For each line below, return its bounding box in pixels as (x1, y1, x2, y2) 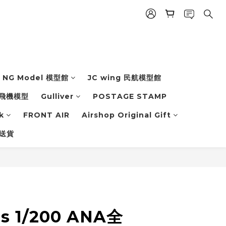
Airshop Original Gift (82, 110, 171, 120)
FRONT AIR (23, 110, 70, 120)
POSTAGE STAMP (93, 92, 167, 101)
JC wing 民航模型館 (87, 73, 161, 83)
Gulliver (41, 92, 74, 101)
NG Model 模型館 (2, 73, 69, 83)
